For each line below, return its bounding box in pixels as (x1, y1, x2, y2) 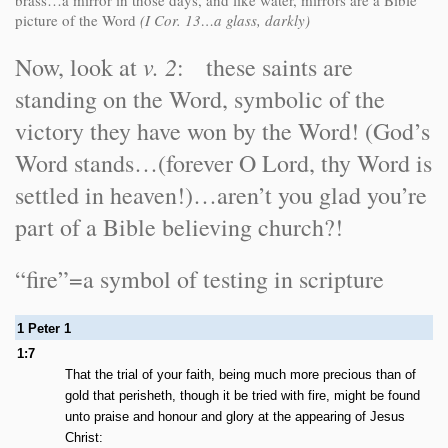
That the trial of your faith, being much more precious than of (65, 367, 416, 382)
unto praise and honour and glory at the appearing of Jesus (65, 409, 405, 424)
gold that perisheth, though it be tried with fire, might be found (65, 388, 420, 403)
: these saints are (177, 51, 353, 83)
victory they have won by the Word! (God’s (15, 115, 430, 147)
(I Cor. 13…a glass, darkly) (140, 10, 310, 30)
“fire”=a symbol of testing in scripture (15, 263, 384, 295)
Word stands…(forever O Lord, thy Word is (15, 147, 432, 179)
